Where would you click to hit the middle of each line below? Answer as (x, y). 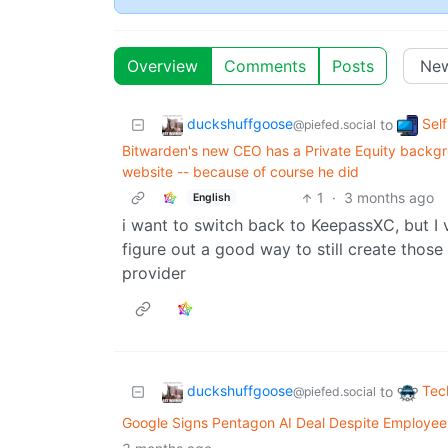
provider (154, 273)
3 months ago (388, 198)
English (211, 197)
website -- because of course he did (240, 172)
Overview (162, 66)
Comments (265, 66)
